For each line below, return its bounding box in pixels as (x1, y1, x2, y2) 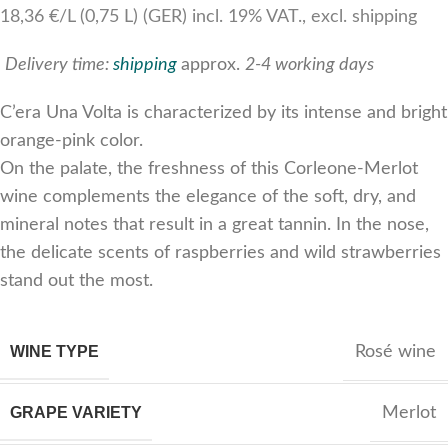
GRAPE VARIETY (10, 404, 142, 421)
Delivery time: (5, 56, 109, 74)
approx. (181, 56, 245, 74)
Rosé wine (355, 343, 436, 361)
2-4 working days (245, 56, 374, 74)
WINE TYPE (10, 343, 99, 360)
